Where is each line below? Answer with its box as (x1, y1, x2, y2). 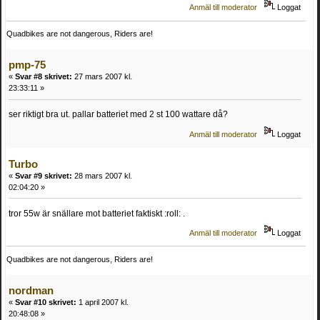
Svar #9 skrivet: (15, 171, 72, 180)
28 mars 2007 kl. (72, 171, 132, 180)
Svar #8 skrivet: (15, 72, 72, 81)
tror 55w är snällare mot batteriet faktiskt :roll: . (9, 208, 185, 219)
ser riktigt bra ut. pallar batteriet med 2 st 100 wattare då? (9, 109, 228, 120)
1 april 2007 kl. (76, 297, 129, 306)
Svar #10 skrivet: (15, 297, 76, 306)
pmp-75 (9, 59, 46, 71)
